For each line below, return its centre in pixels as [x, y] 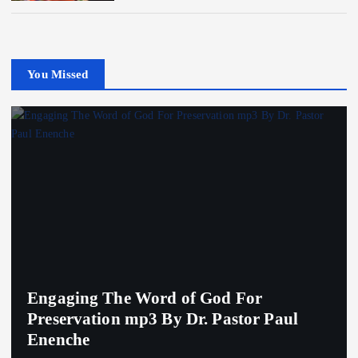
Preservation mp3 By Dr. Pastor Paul [163, 318]
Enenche [59, 339]
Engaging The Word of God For [145, 298]
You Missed [58, 74]
